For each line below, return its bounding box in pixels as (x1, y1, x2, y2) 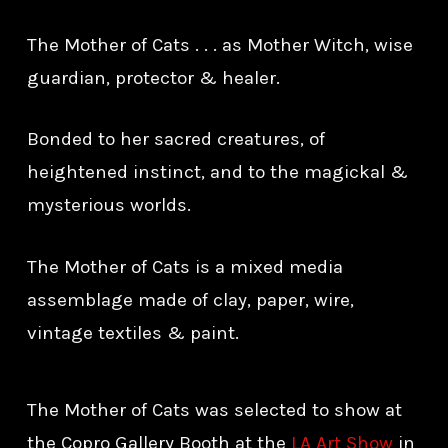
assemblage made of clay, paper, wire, (26, 288, 354, 311)
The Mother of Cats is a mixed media (26, 255, 343, 278)
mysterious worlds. (26, 194, 191, 217)
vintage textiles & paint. (26, 321, 239, 344)
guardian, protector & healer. (26, 66, 280, 89)
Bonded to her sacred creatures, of (26, 128, 325, 151)
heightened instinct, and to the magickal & (26, 161, 408, 184)
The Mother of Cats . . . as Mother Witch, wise (26, 33, 413, 56)
